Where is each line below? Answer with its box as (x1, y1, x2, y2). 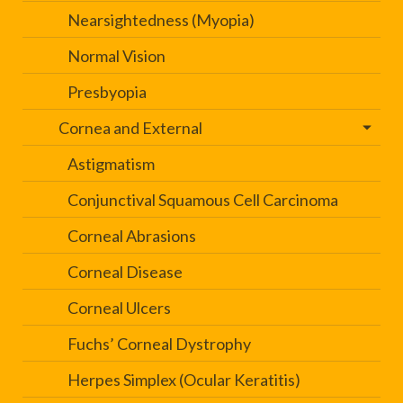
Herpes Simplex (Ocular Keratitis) (67, 370, 300, 390)
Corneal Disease (67, 262, 183, 282)
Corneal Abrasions (67, 226, 196, 246)
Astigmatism (67, 154, 155, 175)
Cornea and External (58, 118, 202, 139)
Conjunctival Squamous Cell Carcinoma (67, 190, 338, 210)
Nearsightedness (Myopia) (67, 10, 255, 31)
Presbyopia (67, 82, 147, 103)
